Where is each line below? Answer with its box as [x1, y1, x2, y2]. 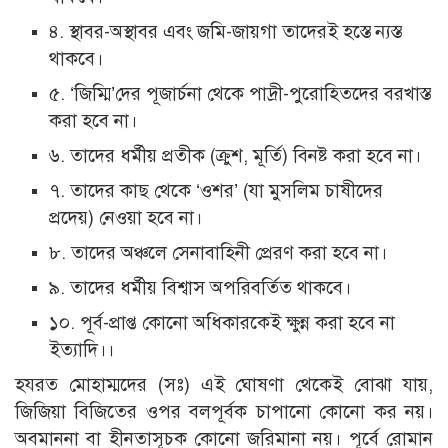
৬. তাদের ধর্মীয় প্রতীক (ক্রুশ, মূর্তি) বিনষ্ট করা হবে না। [49, 144, 422, 168]
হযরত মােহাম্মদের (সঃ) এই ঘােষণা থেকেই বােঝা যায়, [15, 373, 433, 397]
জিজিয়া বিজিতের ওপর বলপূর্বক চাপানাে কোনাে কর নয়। [15, 400, 433, 424]
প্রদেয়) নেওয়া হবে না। [49, 206, 203, 230]
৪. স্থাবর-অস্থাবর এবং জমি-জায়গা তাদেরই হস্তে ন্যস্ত [49, 20, 402, 44]
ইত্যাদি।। [49, 338, 115, 362]
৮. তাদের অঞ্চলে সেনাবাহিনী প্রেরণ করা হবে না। [49, 241, 388, 265]
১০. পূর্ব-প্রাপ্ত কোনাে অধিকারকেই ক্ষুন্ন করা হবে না [49, 311, 396, 335]
